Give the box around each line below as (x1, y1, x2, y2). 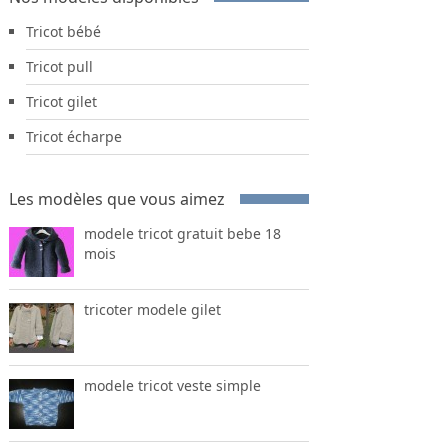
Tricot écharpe (25, 126, 122, 146)
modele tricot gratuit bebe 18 (83, 223, 281, 243)
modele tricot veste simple (83, 375, 261, 395)
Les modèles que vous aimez (8, 187, 225, 210)
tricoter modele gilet (83, 299, 221, 319)
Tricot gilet (25, 91, 97, 111)
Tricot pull (25, 56, 93, 76)
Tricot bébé (25, 21, 101, 41)
